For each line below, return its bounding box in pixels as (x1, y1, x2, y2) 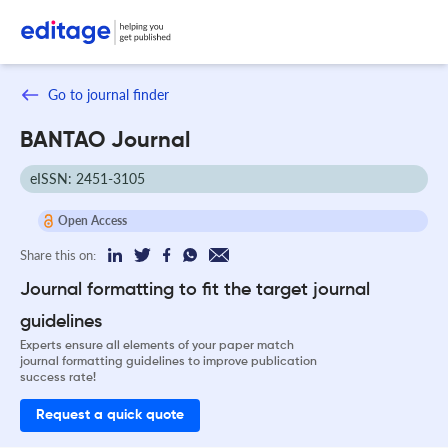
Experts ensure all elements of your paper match (20, 339, 294, 352)
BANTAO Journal (20, 129, 190, 152)
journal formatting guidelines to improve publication (20, 355, 317, 368)
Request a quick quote (36, 408, 184, 422)
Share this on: (20, 246, 96, 263)
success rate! (20, 371, 96, 384)
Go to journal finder (48, 86, 169, 103)
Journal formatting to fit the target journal (20, 280, 370, 299)
